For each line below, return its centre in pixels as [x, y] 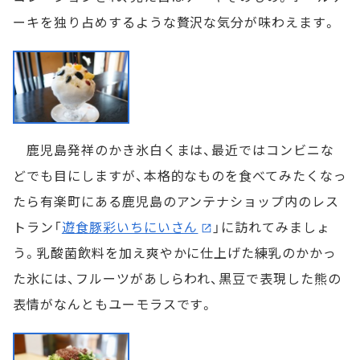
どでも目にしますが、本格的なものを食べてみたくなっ [180, 176]
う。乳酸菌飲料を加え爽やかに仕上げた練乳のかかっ [175, 253]
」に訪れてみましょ [272, 227]
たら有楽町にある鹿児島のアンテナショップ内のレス [176, 201]
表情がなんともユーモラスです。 [114, 304]
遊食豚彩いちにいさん [130, 227]
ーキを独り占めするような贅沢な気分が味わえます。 [175, 22]
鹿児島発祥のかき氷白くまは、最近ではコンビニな [174, 150]
